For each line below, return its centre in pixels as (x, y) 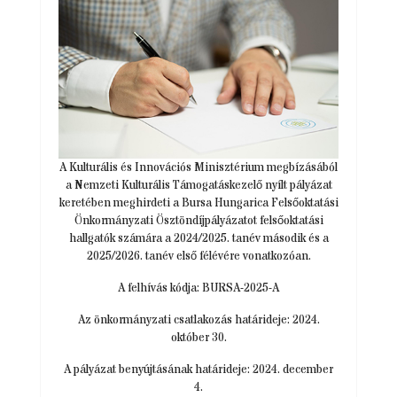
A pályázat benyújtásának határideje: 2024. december (198, 370)
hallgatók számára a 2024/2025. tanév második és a (198, 239)
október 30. (198, 338)
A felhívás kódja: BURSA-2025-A (198, 288)
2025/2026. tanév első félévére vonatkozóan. (198, 257)
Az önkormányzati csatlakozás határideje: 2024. (198, 320)
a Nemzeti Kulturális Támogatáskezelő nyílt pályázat (198, 186)
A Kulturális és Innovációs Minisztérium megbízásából (198, 168)
